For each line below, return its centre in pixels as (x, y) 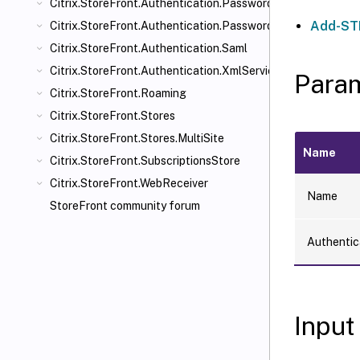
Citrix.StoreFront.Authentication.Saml (149, 48)
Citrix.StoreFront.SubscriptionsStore (145, 161)
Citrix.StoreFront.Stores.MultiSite (137, 138)
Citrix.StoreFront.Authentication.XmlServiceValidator (188, 71)
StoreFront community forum (125, 206)
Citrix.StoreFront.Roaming (118, 93)
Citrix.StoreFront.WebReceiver (129, 183)
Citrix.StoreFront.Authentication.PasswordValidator (185, 26)
